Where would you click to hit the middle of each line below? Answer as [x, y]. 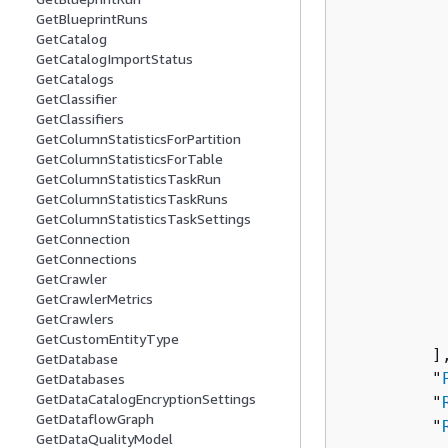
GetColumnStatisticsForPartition [138, 139]
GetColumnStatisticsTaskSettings [143, 219]
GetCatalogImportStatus [114, 59]
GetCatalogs [75, 79]
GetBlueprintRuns [92, 19]
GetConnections [86, 259]
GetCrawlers [75, 319]
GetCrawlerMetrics [94, 299]
